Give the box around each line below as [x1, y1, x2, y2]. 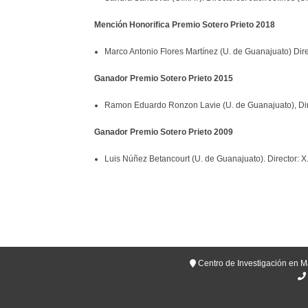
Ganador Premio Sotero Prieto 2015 [94, 74, 233, 83]
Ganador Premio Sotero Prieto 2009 [94, 127, 233, 137]
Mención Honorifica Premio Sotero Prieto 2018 [94, 20, 275, 30]
